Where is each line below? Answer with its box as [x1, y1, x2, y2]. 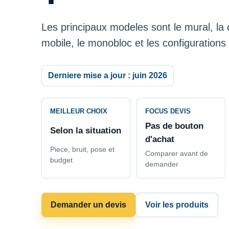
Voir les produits [145, 200, 209, 210]
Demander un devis [50, 200, 126, 210]
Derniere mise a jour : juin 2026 [48, 71, 167, 80]
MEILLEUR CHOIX [50, 107, 107, 116]
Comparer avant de [145, 150, 208, 158]
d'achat [145, 134, 174, 145]
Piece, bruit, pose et [50, 145, 114, 153]
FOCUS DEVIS [145, 107, 191, 116]
